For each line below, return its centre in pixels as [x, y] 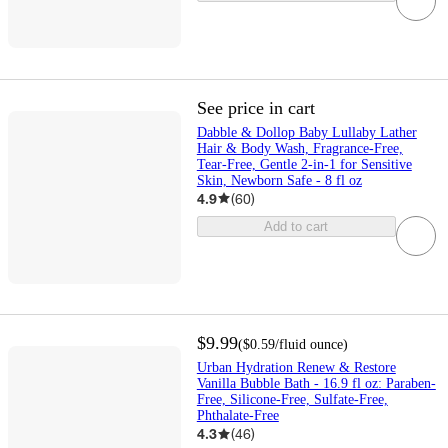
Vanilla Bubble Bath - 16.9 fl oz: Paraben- [316, 384]
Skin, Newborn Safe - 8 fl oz [279, 180]
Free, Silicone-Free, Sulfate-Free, [292, 400]
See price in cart [255, 107]
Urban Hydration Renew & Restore [296, 368]
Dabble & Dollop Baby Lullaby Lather [306, 132]
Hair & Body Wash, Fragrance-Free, [299, 148]
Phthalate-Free [237, 416]
